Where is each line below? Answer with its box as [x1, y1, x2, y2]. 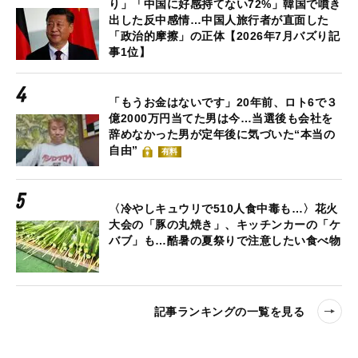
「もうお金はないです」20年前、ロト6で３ [109, 96, 338, 109]
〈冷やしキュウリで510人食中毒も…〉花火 [109, 202, 338, 216]
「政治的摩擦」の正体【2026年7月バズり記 [109, 30, 340, 43]
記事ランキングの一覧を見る [153, 304, 304, 318]
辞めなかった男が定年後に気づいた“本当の [109, 128, 335, 141]
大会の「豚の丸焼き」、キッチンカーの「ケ [109, 218, 340, 232]
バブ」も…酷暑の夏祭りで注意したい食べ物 [109, 234, 340, 248]
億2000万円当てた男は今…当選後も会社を [109, 112, 333, 125]
